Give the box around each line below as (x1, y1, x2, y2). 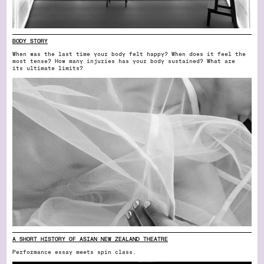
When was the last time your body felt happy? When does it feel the (12, 51, 246, 58)
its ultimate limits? (12, 65, 83, 72)
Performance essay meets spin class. (12, 249, 136, 256)
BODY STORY (12, 38, 48, 45)
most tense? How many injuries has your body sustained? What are (12, 58, 235, 65)
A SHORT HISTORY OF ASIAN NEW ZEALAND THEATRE (12, 236, 168, 243)
